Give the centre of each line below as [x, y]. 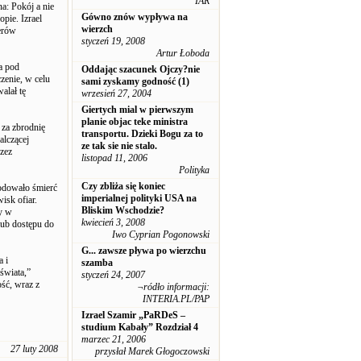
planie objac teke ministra [135, 122]
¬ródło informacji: [173, 287]
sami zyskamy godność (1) [135, 81]
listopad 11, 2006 [114, 158]
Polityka [194, 170]
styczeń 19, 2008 [113, 41]
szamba [97, 263]
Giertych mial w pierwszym [137, 110]
